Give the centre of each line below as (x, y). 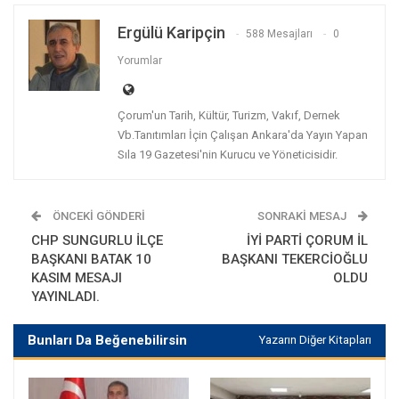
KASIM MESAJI (77, 277)
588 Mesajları (279, 33)
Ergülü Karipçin (171, 32)
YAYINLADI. (65, 296)
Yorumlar (140, 60)
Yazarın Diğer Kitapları (315, 339)
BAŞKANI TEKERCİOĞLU (295, 259)
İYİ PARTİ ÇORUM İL (307, 240)
